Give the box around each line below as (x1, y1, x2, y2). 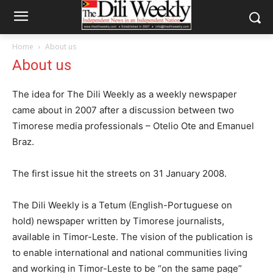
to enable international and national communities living (12, 247, 247, 258)
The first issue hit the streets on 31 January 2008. (12, 168, 227, 179)
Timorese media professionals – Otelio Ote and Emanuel (12, 120, 254, 132)
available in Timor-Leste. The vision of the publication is (12, 231, 253, 243)
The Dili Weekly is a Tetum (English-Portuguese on (12, 199, 232, 211)
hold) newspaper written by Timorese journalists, (12, 215, 224, 227)
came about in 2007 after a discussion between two (12, 104, 234, 116)
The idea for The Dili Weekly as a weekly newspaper (12, 88, 237, 100)
